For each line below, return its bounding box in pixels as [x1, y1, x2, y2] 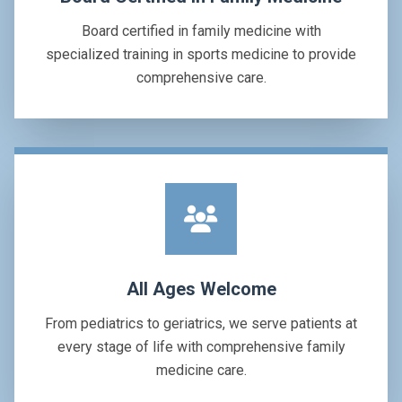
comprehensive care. [135, 69, 267, 87]
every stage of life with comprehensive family [57, 338, 345, 356]
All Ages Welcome [126, 278, 276, 301]
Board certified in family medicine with [81, 22, 321, 40]
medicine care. [155, 362, 247, 380]
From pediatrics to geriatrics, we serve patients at [45, 315, 357, 333]
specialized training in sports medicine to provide [46, 46, 356, 64]
